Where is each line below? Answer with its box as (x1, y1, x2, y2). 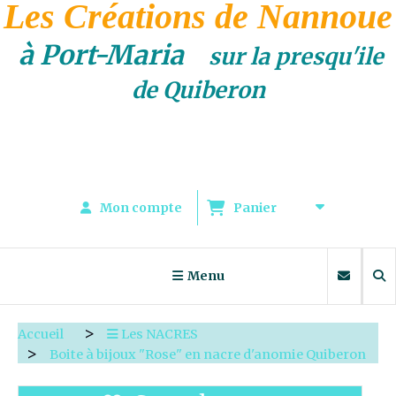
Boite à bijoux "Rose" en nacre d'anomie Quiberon (49, 346, 369, 362)
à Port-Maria (12, 37, 209, 72)
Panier (233, 199, 282, 216)
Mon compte (100, 199, 182, 216)
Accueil (18, 325, 66, 342)
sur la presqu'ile (209, 42, 384, 71)
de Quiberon (131, 75, 265, 104)
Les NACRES (121, 325, 201, 342)
